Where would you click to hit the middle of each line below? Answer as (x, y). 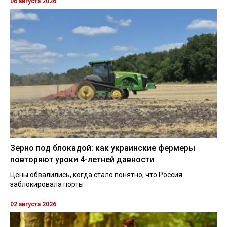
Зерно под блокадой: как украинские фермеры (103, 148)
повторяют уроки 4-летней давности (82, 159)
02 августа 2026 (33, 204)
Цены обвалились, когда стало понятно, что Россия (96, 175)
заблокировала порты (47, 184)
